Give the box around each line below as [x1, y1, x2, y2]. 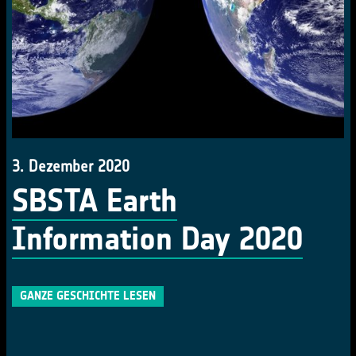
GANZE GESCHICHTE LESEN [20, 288, 156, 303]
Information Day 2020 [12, 220, 303, 258]
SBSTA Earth [12, 182, 177, 220]
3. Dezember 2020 [12, 157, 130, 176]
